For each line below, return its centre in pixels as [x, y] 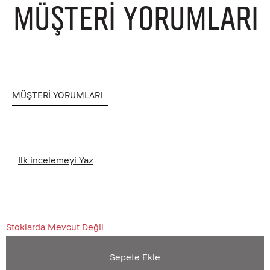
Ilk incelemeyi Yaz [56, 159]
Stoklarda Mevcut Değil [55, 226]
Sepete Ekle [135, 256]
